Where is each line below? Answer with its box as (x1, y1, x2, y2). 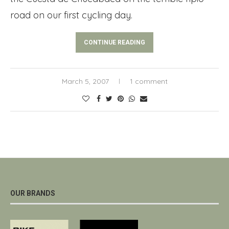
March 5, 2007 (61, 77, 109, 86)
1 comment (129, 77, 168, 86)
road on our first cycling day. (10, 9, 132, 21)
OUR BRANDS (10, 189, 55, 198)
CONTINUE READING (84, 39, 145, 47)
